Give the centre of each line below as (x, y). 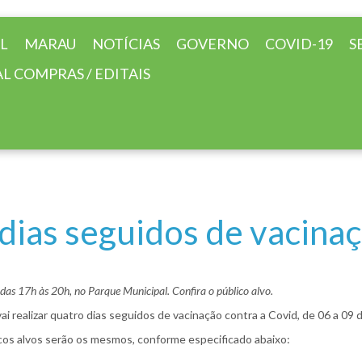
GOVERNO (213, 44)
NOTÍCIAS (126, 44)
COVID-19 (299, 44)
